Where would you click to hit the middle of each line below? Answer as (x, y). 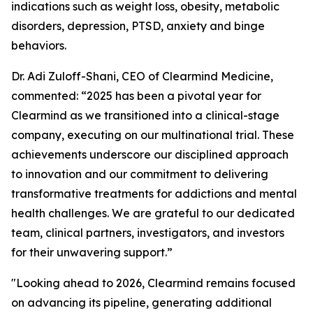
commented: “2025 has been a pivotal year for (136, 96)
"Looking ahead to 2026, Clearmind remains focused (153, 283)
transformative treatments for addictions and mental (154, 194)
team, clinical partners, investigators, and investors (148, 233)
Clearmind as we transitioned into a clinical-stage (145, 115)
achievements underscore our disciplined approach (150, 154)
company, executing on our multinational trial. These (153, 135)
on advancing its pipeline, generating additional (141, 303)
